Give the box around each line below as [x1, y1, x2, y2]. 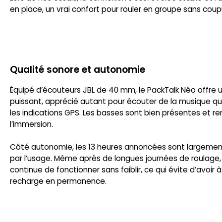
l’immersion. [10, 119, 53, 130]
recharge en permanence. [10, 176, 107, 187]
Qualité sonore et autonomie [10, 63, 145, 77]
